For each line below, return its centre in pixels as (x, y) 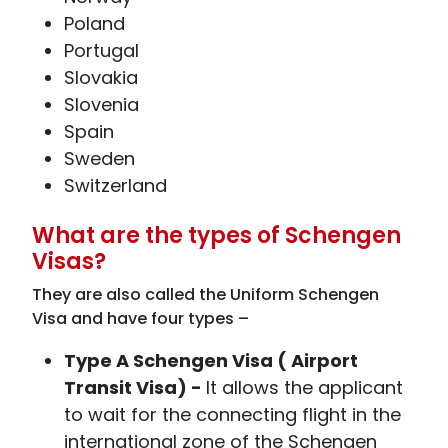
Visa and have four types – (140, 318)
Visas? (69, 261)
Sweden (99, 158)
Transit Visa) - (135, 387)
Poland (94, 23)
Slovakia (101, 77)
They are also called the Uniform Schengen (205, 294)
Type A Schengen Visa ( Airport (211, 360)
